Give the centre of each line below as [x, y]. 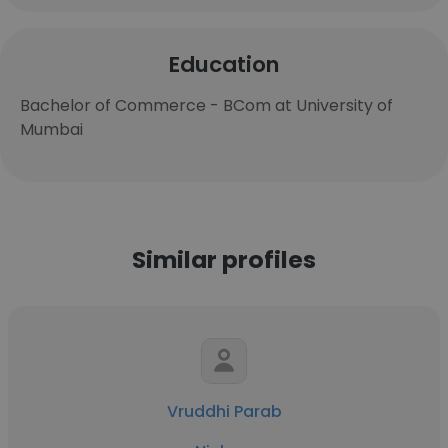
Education [224, 64]
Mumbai [51, 129]
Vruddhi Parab [224, 411]
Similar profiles [224, 259]
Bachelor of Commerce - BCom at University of [206, 105]
